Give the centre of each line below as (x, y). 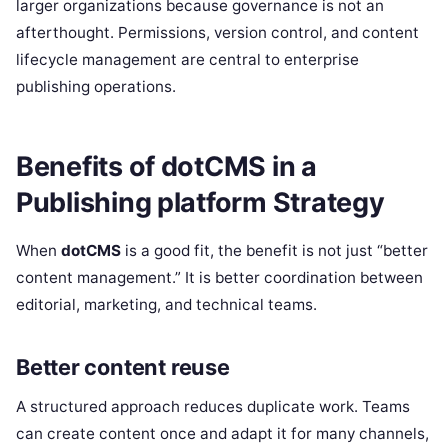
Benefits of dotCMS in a (166, 166)
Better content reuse (123, 366)
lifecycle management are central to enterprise (187, 60)
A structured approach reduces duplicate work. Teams (213, 406)
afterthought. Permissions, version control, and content (217, 33)
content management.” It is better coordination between (219, 278)
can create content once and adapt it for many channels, (222, 433)
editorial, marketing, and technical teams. (166, 305)
